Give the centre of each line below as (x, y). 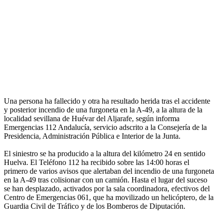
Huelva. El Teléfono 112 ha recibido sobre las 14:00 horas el (97, 163)
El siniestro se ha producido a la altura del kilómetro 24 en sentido (105, 154)
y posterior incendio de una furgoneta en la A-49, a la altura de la (103, 110)
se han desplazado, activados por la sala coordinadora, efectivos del (107, 189)
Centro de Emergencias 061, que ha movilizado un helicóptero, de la (109, 198)
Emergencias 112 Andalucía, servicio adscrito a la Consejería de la (105, 127)
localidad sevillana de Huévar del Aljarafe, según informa (92, 119)
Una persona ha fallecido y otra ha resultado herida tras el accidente (107, 101)
